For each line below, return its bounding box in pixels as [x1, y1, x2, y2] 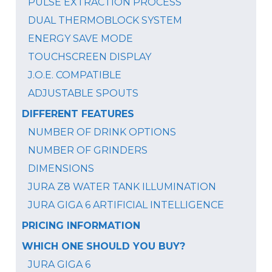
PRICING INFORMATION [22, 219, 140, 231]
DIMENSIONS [28, 162, 94, 174]
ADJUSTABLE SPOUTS [28, 87, 138, 99]
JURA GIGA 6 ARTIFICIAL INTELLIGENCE [28, 199, 224, 211]
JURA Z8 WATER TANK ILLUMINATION [28, 180, 216, 192]
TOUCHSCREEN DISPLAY [28, 50, 151, 63]
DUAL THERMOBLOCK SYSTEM [28, 14, 182, 26]
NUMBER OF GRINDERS [28, 144, 148, 156]
